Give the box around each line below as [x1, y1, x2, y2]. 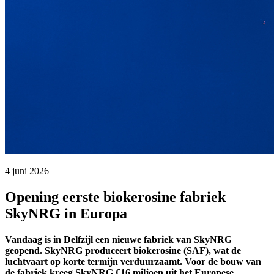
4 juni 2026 [5, 165, 49, 176]
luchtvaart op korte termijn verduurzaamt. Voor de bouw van [5, 256, 261, 267]
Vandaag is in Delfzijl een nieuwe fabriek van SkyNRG [5, 234, 232, 245]
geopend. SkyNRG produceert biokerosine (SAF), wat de [5, 245, 241, 256]
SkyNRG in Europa [5, 205, 127, 221]
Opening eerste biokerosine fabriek [5, 188, 226, 205]
